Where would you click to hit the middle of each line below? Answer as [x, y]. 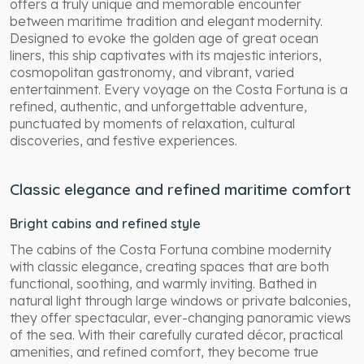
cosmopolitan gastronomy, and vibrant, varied [152, 72]
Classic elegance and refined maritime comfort [180, 189]
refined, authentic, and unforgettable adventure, [158, 106]
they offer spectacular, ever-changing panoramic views [180, 317]
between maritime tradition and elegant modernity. [166, 21]
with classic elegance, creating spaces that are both [169, 266]
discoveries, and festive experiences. [123, 140]
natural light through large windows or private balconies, [180, 300]
